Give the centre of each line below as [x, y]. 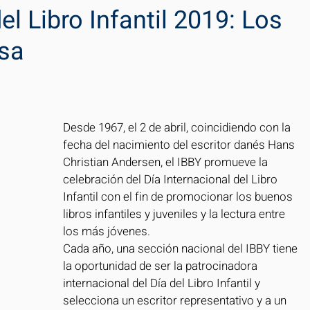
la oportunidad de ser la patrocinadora [162, 266]
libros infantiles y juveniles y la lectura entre [175, 214]
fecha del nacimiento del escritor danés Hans [180, 145]
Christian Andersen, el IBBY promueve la [167, 162]
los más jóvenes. [107, 231]
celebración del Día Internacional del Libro [172, 180]
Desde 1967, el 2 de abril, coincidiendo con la [178, 128]
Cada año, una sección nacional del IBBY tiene [182, 249]
